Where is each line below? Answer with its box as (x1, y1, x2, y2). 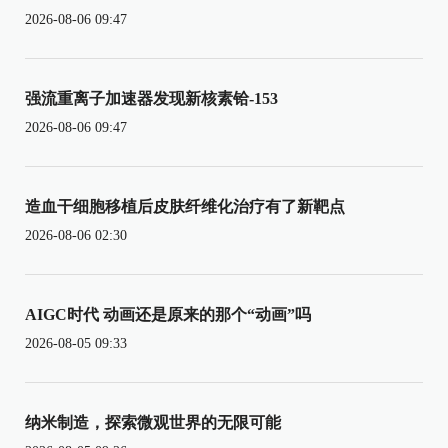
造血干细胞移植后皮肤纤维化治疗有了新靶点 (25, 198, 345, 216)
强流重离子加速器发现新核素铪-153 (25, 90, 278, 108)
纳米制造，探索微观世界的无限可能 (25, 414, 281, 432)
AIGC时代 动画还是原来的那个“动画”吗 (25, 306, 311, 324)
